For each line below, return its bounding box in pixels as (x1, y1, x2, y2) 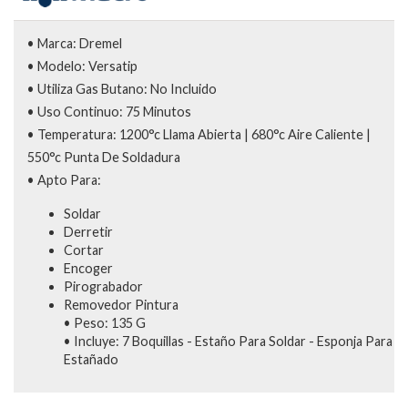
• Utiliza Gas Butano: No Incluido (27, 81, 217, 97)
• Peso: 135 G (64, 314, 146, 331)
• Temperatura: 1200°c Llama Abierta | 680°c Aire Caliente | (27, 127, 371, 143)
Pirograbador (64, 278, 143, 294)
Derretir (64, 223, 113, 240)
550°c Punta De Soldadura (27, 149, 180, 166)
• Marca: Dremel (27, 36, 122, 52)
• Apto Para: (27, 172, 101, 189)
